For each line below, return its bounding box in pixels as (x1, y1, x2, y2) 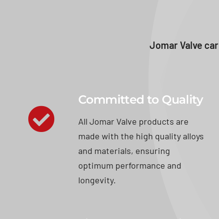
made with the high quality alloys (78, 130, 204, 141)
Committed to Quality (78, 92, 203, 107)
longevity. (78, 174, 116, 185)
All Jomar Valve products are (78, 115, 189, 127)
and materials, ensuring (78, 145, 170, 156)
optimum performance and (78, 159, 181, 171)
